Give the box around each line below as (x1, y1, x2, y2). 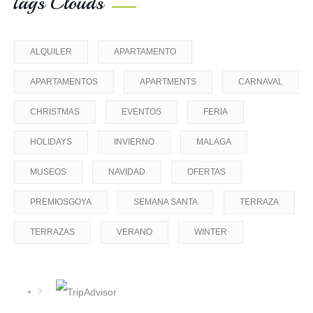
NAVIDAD (108, 167, 145, 177)
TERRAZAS (30, 227, 75, 238)
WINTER (194, 227, 227, 238)
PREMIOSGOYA (30, 197, 92, 208)
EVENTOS (122, 107, 161, 117)
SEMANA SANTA (133, 197, 198, 208)
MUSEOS (30, 167, 66, 177)
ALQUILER (30, 47, 72, 57)
